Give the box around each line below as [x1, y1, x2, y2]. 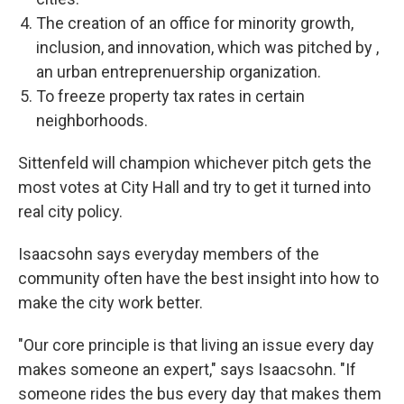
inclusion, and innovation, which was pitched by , [36, 38, 379, 58]
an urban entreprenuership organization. [36, 62, 321, 82]
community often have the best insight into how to [18, 269, 379, 289]
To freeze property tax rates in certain [36, 87, 305, 106]
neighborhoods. [36, 111, 151, 131]
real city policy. [18, 202, 126, 222]
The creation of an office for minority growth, [36, 14, 353, 33]
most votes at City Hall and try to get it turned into [18, 178, 371, 197]
